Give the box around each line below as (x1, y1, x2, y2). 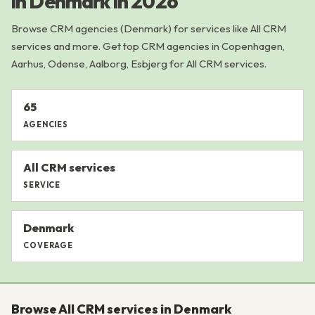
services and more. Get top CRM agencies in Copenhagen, (11, 39, 285, 53)
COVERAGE (23, 240, 74, 250)
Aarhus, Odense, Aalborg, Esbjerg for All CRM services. (11, 57, 266, 70)
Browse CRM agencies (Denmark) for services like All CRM (11, 22, 286, 35)
